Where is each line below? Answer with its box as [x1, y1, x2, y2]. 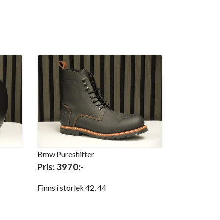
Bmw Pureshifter [37, 149, 94, 159]
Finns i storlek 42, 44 [37, 182, 108, 192]
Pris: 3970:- [37, 161, 83, 172]
